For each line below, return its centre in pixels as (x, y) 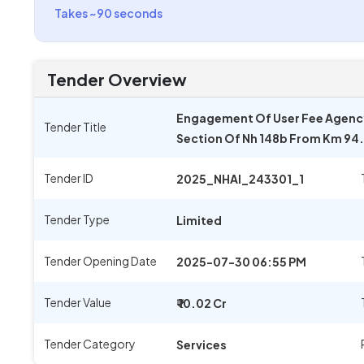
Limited (199, 220)
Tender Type (77, 219)
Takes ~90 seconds (108, 13)
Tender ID (69, 178)
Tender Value (78, 302)
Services (201, 344)
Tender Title (75, 127)
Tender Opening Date (100, 261)
